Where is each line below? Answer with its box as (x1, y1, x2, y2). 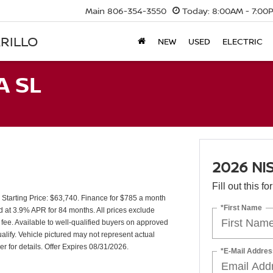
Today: (182, 5, 210, 17)
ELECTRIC (222, 35, 263, 48)
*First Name (220, 203, 262, 212)
